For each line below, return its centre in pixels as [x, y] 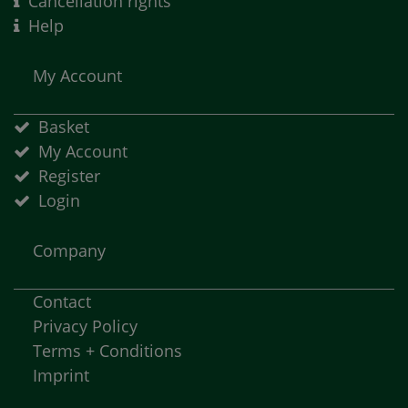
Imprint [61, 375]
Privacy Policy [85, 326]
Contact [62, 301]
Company [69, 250]
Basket [63, 126]
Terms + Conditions [107, 350]
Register [69, 175]
